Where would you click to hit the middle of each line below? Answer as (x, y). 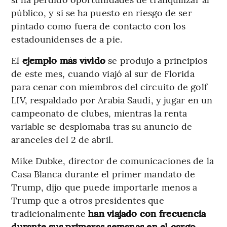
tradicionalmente (50, 213)
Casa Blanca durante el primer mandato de (103, 173)
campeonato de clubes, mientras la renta (99, 112)
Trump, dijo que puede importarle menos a (104, 186)
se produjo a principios (158, 60)
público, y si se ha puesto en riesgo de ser (102, 12)
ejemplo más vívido (65, 60)
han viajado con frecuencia (147, 213)
